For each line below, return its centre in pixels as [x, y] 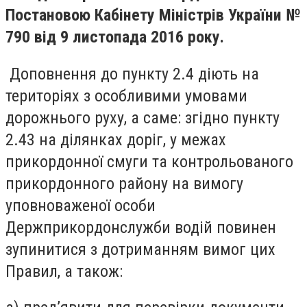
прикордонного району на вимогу [124, 183]
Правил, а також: [64, 271]
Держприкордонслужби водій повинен [141, 227]
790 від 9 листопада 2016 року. [115, 37]
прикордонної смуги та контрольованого [149, 161]
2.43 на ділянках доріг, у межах [116, 139]
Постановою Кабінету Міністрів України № [153, 15]
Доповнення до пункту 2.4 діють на [134, 74]
